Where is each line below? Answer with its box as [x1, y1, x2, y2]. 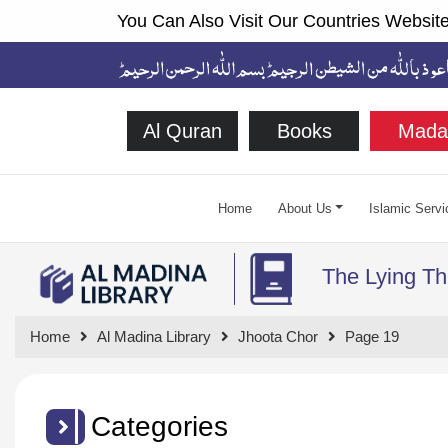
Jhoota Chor [238, 327, 318, 345]
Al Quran [142, 119, 222, 142]
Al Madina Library [97, 327, 211, 345]
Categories [91, 410, 228, 442]
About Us [277, 200, 332, 216]
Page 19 [345, 327, 399, 345]
